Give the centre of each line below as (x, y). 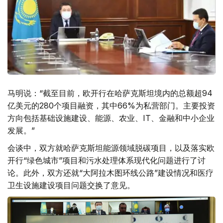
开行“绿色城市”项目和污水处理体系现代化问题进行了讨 (107, 160)
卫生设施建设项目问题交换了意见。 (71, 185)
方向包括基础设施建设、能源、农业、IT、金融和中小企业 (111, 118)
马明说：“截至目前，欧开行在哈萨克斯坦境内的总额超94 (110, 93)
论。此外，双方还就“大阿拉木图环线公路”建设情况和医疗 (111, 172)
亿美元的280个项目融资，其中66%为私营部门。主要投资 (111, 105)
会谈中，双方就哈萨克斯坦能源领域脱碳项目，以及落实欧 (111, 148)
